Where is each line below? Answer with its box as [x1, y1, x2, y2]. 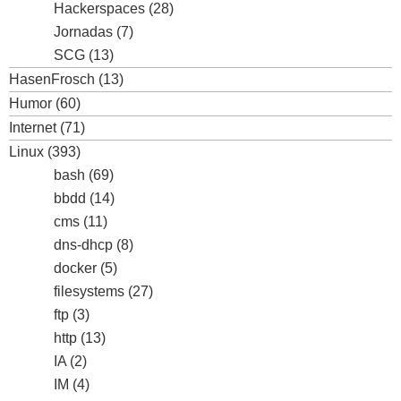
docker [54, 260, 97, 276]
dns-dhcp [54, 237, 113, 252]
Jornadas [54, 24, 113, 39]
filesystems [54, 284, 124, 299]
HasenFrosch [9, 72, 95, 87]
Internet [9, 120, 56, 135]
